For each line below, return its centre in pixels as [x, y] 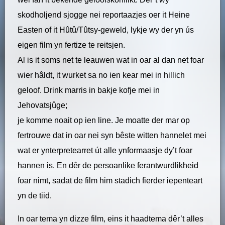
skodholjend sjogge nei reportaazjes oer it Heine [104, 15]
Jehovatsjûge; [42, 105]
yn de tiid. [35, 195]
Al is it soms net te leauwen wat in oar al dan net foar [111, 60]
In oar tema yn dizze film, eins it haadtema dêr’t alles [110, 218]
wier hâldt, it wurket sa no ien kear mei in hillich [101, 75]
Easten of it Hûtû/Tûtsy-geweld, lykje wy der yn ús [106, 30]
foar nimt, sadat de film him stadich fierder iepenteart [110, 180]
